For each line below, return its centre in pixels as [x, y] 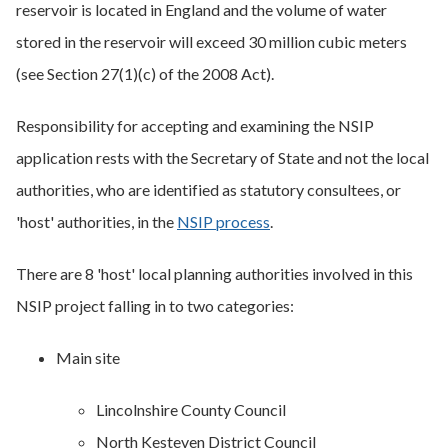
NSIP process [223, 221]
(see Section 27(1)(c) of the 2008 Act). [145, 73]
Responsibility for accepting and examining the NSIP [195, 125]
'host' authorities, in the [96, 221]
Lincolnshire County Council [191, 409]
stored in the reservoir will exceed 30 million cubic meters [211, 41]
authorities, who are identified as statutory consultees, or [208, 189]
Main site [88, 357]
